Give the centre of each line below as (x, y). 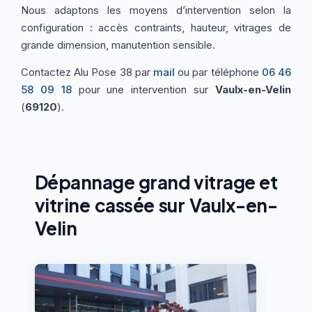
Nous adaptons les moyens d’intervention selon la (156, 10)
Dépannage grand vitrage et (156, 182)
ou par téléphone (218, 72)
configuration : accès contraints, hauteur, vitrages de (156, 27)
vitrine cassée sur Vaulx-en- (156, 205)
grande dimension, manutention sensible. (118, 45)
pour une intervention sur (143, 89)
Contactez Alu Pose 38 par (87, 72)
